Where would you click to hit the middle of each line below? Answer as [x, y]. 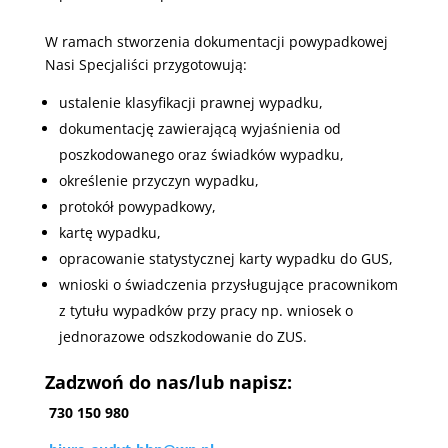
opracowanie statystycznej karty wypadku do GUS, [225, 259]
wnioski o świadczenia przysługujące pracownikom [228, 285]
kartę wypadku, [109, 233]
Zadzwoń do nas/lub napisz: [168, 382]
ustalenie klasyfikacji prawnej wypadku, [190, 103]
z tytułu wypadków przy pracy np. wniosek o [205, 311]
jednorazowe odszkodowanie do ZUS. [182, 337]
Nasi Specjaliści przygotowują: [145, 65]
